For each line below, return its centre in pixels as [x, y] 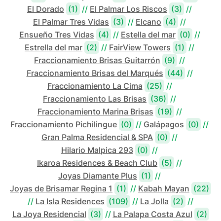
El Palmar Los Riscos [129, 9]
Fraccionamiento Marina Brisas [95, 111]
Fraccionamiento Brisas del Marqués [95, 73]
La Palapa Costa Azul [152, 214]
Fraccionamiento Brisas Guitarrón [97, 60]
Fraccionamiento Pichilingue [64, 124]
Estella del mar [148, 35]
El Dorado [46, 9]
